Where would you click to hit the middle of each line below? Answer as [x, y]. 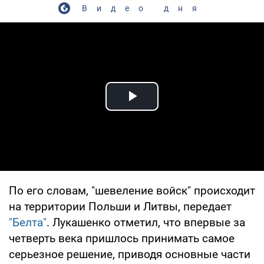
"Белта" [28, 222]
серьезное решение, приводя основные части [130, 254]
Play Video [174, 110]
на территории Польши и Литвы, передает [120, 206]
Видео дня [144, 8]
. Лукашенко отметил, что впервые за [146, 222]
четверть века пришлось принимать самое [122, 238]
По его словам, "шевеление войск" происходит [132, 190]
